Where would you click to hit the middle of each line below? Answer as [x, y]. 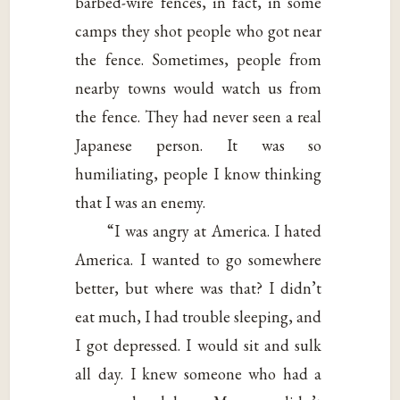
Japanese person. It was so [199, 146]
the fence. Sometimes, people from [199, 60]
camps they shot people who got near [199, 31]
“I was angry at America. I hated [215, 231]
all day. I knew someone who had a [199, 374]
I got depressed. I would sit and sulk [199, 346]
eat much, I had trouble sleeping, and [199, 317]
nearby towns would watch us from [199, 88]
